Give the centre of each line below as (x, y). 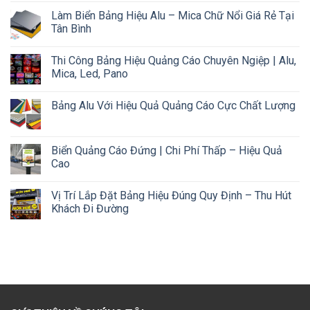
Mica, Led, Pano (90, 74)
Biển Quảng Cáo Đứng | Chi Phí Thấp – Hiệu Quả (167, 151)
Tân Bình (71, 29)
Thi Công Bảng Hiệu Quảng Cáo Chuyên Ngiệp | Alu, (174, 61)
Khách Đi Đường (90, 209)
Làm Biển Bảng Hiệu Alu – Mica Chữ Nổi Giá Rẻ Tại (173, 16)
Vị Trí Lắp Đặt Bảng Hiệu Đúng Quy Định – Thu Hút (171, 196)
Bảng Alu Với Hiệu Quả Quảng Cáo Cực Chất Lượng (173, 106)
